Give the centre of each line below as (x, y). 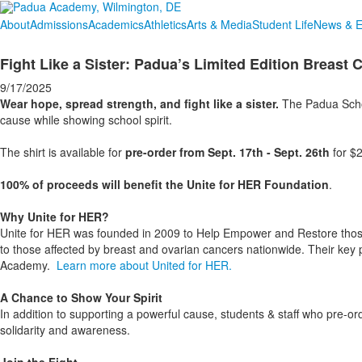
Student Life (283, 24)
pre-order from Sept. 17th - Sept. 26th (227, 152)
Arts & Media (219, 24)
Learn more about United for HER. (144, 265)
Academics (116, 24)
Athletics (165, 24)
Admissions (59, 24)
